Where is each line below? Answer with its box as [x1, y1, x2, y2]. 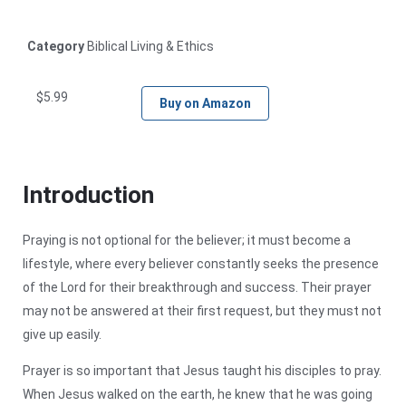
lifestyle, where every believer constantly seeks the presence [23, 256, 379, 271]
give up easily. [23, 326, 101, 342]
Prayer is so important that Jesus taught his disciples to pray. [23, 362, 382, 378]
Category [27, 38, 84, 53]
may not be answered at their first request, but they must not [23, 303, 382, 318]
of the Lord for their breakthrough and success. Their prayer [23, 279, 372, 295]
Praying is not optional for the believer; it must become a [23, 232, 351, 247]
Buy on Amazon [159, 95, 252, 111]
